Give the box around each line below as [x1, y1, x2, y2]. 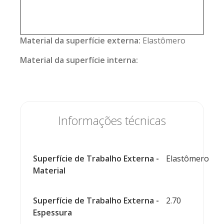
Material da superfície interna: [20, 54, 138, 66]
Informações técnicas [58, 112, 166, 129]
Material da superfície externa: [20, 35, 142, 46]
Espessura [33, 207, 72, 218]
